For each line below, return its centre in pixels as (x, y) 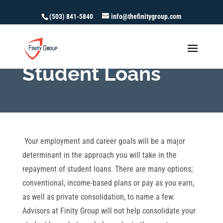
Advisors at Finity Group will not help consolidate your (109, 211)
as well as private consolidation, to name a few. (98, 197)
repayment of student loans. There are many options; (107, 169)
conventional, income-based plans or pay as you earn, (108, 183)
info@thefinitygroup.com (146, 16)
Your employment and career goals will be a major (104, 141)
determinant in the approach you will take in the (99, 155)
